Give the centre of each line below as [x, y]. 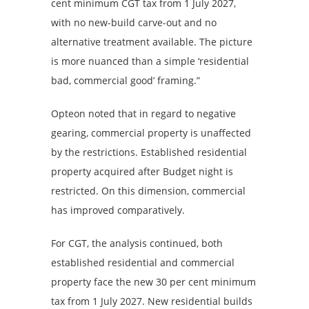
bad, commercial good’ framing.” [126, 80]
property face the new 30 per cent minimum [153, 281]
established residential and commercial [143, 262]
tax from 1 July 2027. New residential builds [152, 301]
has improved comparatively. [118, 210]
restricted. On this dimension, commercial [148, 190]
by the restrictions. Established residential [149, 152]
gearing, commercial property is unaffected [151, 132]
